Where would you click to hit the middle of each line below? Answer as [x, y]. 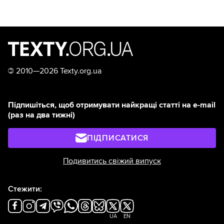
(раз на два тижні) [41, 115]
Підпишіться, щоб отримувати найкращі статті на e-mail [112, 105]
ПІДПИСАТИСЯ [118, 138]
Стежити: [25, 189]
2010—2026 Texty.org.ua [58, 71]
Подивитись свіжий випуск [112, 161]
